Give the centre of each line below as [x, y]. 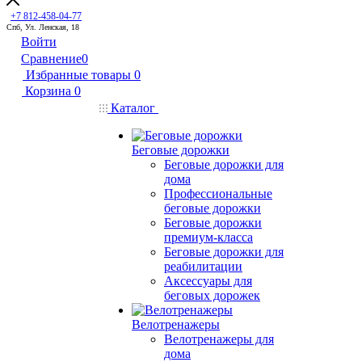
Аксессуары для [208, 281]
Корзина [48, 91]
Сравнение [51, 59]
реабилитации [203, 266]
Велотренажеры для [219, 339]
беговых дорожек [212, 295]
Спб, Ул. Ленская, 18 [43, 27]
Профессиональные [218, 194]
